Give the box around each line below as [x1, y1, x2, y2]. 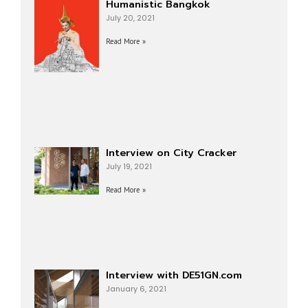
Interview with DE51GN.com [105, 267, 242, 283]
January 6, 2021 [105, 283, 166, 294]
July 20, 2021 [105, 13, 155, 23]
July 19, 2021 [105, 162, 152, 173]
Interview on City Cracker [105, 145, 236, 161]
